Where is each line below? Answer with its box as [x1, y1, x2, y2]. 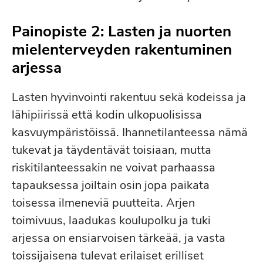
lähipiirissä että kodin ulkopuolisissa [12, 107, 202, 123]
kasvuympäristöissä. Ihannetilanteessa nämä [12, 124, 248, 140]
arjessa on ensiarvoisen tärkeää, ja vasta [12, 230, 225, 246]
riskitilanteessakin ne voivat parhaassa [12, 160, 215, 176]
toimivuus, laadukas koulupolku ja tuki [12, 213, 211, 228]
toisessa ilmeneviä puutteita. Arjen [12, 195, 195, 211]
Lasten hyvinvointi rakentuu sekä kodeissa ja [12, 89, 246, 105]
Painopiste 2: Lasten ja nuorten [12, 21, 231, 42]
